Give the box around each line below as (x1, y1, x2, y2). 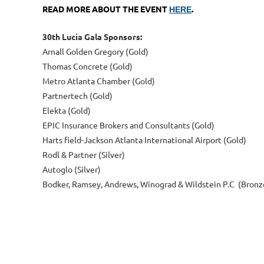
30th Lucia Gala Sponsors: (42, 31, 142, 42)
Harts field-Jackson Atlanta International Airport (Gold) (42, 134, 246, 145)
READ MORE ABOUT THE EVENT (42, 4, 169, 15)
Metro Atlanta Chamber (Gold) (42, 75, 155, 86)
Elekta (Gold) (42, 104, 91, 115)
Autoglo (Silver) (42, 163, 101, 174)
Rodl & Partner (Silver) (42, 148, 125, 160)
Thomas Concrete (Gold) (42, 60, 133, 71)
